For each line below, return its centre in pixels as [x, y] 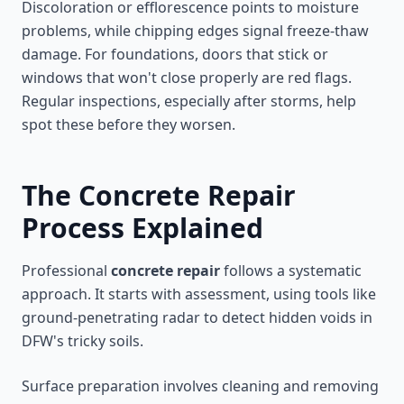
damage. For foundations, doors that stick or [175, 54]
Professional [66, 271]
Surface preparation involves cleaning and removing [200, 386]
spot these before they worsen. [129, 124]
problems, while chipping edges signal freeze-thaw [195, 31]
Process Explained [142, 228]
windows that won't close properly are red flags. [187, 78]
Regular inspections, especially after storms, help [189, 101]
